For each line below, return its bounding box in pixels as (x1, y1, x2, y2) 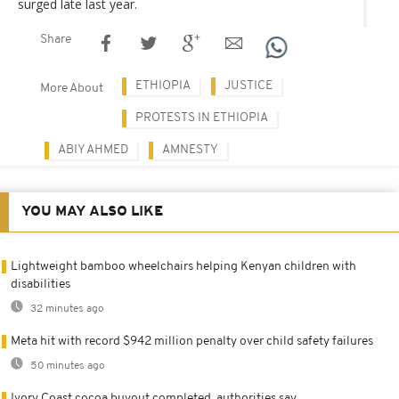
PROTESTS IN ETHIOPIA (135, 110, 268, 125)
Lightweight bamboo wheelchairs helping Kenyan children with (11, 259, 356, 273)
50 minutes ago (28, 360, 105, 371)
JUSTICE (224, 78, 273, 93)
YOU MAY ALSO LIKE (21, 204, 163, 219)
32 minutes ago (28, 303, 104, 314)
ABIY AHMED (58, 142, 128, 157)
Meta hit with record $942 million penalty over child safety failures (11, 334, 373, 348)
